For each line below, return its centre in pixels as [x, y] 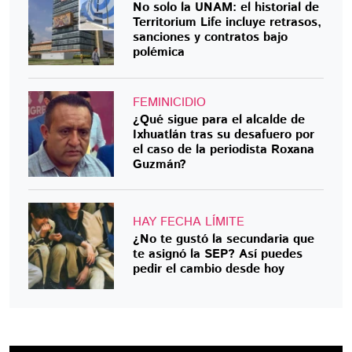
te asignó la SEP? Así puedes [218, 254]
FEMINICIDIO [170, 102]
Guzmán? [160, 164]
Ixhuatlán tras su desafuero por [224, 134]
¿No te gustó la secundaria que [224, 239]
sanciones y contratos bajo [211, 38]
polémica [159, 53]
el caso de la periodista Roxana [224, 149]
